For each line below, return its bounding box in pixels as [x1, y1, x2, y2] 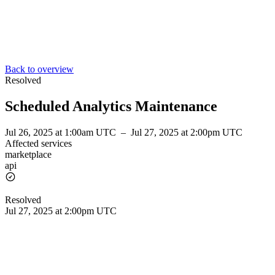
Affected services [5, 137, 72, 149]
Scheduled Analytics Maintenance [5, 98, 217, 114]
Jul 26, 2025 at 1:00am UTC [5, 126, 118, 137]
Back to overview [5, 64, 74, 74]
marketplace [5, 149, 52, 160]
